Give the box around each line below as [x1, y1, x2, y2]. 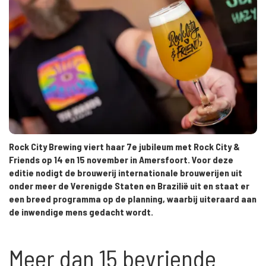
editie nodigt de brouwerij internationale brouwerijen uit [9, 166, 242, 178]
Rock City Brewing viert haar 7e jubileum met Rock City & [9, 140, 240, 152]
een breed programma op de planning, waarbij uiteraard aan [9, 192, 256, 204]
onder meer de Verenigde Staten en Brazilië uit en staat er [9, 179, 249, 191]
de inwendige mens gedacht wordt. [9, 205, 155, 217]
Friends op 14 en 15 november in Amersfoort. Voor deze [9, 153, 233, 165]
